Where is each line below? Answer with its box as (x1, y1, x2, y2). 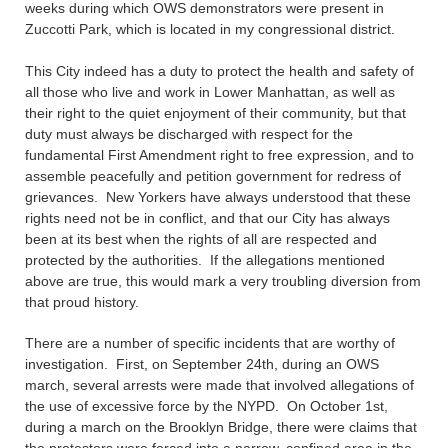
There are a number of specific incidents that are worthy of (25, 335, 395, 351)
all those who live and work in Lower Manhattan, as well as (25, 84, 395, 100)
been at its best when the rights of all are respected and (25, 231, 377, 247)
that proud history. (25, 294, 139, 310)
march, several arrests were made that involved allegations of (25, 377, 414, 393)
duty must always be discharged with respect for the (25, 126, 353, 142)
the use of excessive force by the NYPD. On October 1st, (25, 398, 388, 414)
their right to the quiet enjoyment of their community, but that (25, 105, 406, 121)
